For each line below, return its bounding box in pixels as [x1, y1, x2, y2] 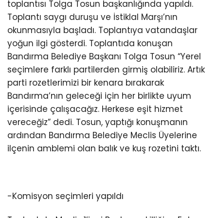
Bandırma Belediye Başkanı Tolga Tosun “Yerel [7, 51, 201, 62]
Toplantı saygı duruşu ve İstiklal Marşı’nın [7, 11, 178, 23]
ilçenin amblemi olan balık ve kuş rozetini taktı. [7, 143, 201, 154]
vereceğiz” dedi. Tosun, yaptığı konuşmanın [7, 116, 188, 128]
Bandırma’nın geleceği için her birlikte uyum [7, 90, 191, 102]
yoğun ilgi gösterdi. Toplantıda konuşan [7, 37, 173, 49]
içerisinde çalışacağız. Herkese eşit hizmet [7, 103, 183, 115]
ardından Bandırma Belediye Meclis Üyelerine [7, 129, 197, 141]
